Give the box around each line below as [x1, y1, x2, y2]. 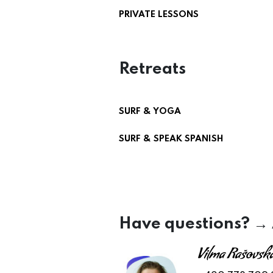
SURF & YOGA [119, 107, 181, 116]
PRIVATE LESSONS [119, 10, 199, 19]
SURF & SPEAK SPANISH [119, 135, 224, 143]
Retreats [119, 61, 186, 77]
